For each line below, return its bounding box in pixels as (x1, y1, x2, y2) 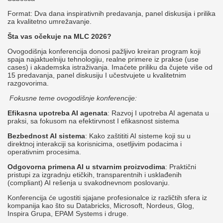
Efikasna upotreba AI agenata (7, 109, 108, 117)
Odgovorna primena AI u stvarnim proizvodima (7, 163, 165, 171)
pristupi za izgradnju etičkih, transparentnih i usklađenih (7, 171, 182, 179)
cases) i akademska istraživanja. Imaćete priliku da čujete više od (7, 63, 213, 72)
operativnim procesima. (7, 148, 81, 156)
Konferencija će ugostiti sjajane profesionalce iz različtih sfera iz (7, 194, 207, 202)
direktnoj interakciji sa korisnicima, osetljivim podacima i (7, 140, 182, 148)
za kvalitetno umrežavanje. (7, 17, 92, 26)
